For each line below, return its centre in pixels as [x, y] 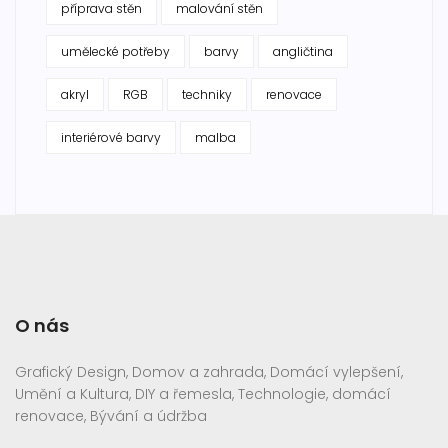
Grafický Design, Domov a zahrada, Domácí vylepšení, [209, 372]
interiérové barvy [111, 138]
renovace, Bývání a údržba [111, 416]
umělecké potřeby [115, 52]
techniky [207, 95]
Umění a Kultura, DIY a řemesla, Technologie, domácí [203, 394]
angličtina [303, 52]
